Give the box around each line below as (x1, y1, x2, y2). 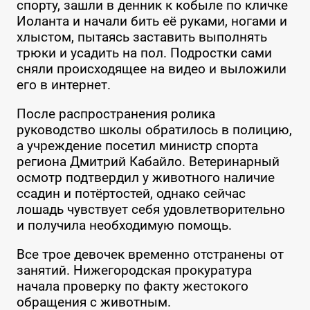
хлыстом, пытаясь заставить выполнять (16, 29, 267, 46)
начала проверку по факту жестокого (16, 278, 248, 295)
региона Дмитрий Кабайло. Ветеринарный (16, 154, 280, 170)
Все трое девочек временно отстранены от (16, 246, 284, 263)
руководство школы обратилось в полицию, (16, 122, 292, 138)
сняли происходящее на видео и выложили (16, 61, 286, 77)
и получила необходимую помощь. (16, 217, 232, 234)
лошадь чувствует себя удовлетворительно (16, 201, 285, 218)
